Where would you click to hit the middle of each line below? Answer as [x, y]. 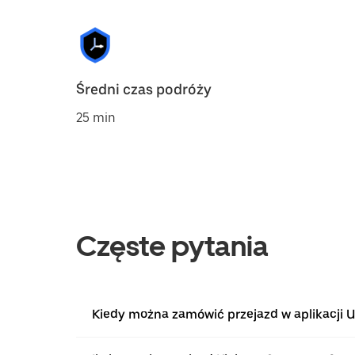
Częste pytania [172, 246]
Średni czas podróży [144, 89]
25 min [96, 118]
